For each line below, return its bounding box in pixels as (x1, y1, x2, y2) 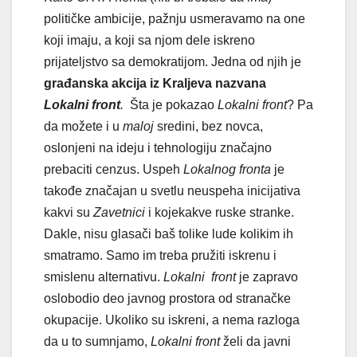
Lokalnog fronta (183, 162, 271, 176)
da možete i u (44, 119, 123, 133)
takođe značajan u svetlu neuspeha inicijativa (44, 183, 300, 198)
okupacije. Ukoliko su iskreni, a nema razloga (44, 312, 300, 327)
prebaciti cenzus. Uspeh (44, 162, 183, 176)
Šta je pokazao (124, 97, 218, 112)
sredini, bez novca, (154, 119, 263, 133)
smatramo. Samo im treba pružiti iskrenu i (44, 248, 277, 262)
